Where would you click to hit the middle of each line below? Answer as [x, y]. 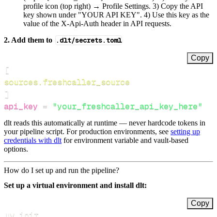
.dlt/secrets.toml [88, 40]
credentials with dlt [33, 140]
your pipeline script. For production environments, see [87, 131]
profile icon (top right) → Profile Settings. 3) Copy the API [113, 6]
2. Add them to [29, 40]
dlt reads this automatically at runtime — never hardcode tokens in [105, 123]
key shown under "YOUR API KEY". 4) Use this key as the [116, 15]
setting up [185, 131]
